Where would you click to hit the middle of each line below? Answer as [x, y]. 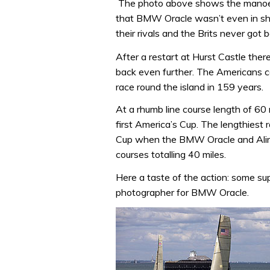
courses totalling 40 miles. [171, 154]
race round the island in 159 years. [190, 86]
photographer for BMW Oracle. [182, 192]
